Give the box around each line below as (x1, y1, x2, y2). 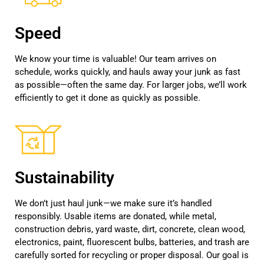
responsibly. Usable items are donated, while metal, (15, 210, 216, 222)
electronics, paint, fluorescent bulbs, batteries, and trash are (15, 236, 249, 247)
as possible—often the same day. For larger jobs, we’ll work (15, 79, 247, 90)
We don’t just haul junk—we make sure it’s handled (15, 197, 212, 209)
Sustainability (15, 167, 114, 187)
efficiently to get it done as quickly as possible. (15, 92, 200, 103)
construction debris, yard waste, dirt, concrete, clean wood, (15, 223, 245, 235)
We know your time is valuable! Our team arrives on (15, 53, 216, 64)
